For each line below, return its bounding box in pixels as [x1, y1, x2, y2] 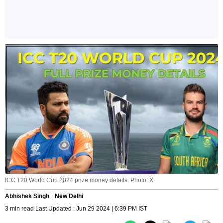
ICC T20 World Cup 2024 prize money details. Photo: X [5, 177, 153, 184]
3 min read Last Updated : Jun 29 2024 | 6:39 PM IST [5, 205, 147, 213]
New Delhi [55, 193, 83, 200]
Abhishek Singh [5, 193, 49, 200]
